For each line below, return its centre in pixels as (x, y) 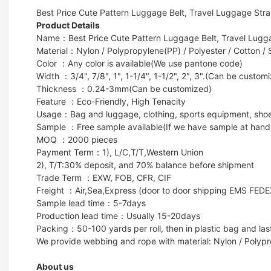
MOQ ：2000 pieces (77, 139)
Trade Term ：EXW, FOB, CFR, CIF (104, 177)
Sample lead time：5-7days (91, 203)
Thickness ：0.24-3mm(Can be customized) (124, 88)
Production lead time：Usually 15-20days (118, 215)
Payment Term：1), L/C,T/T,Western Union (120, 152)
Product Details (69, 25)
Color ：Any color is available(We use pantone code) (139, 63)
